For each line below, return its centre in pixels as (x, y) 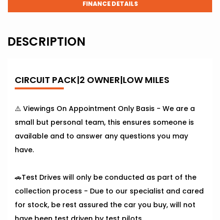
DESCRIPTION (46, 42)
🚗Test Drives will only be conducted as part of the (106, 178)
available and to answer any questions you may (101, 136)
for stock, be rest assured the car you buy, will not (105, 205)
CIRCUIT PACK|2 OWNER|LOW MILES (92, 80)
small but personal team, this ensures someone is (104, 123)
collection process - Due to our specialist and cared (109, 191)
